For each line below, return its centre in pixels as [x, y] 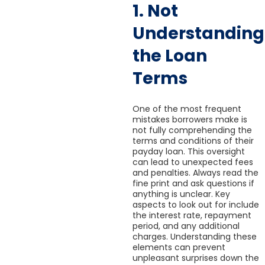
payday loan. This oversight [189, 152]
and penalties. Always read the [195, 173]
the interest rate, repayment [192, 216]
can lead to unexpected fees [193, 162]
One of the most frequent [187, 109]
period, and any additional [186, 226]
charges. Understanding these [195, 237]
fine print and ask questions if [193, 184]
